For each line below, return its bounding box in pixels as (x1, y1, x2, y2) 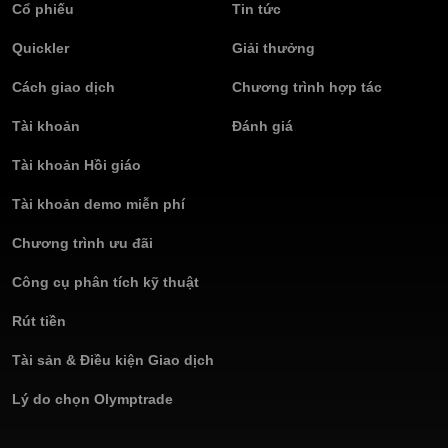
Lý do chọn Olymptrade (12, 391, 173, 408)
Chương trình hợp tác (232, 79, 382, 96)
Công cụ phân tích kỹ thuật (12, 274, 199, 291)
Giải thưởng (232, 40, 315, 57)
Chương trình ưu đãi (12, 235, 153, 252)
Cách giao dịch (12, 79, 115, 96)
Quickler (12, 40, 69, 57)
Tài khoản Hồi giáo (12, 157, 141, 174)
